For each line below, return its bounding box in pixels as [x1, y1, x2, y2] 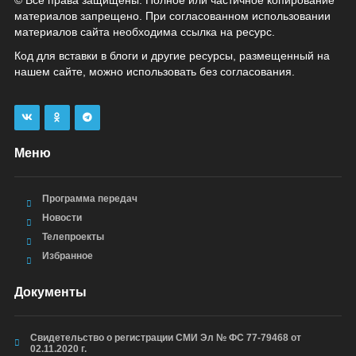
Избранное [41, 250, 93, 261]
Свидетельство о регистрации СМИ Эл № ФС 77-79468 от [29, 332, 301, 343]
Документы [14, 285, 87, 299]
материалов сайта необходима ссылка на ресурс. [14, 25, 275, 38]
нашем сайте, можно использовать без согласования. [14, 65, 295, 78]
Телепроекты [41, 231, 104, 242]
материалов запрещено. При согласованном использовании [14, 10, 331, 22]
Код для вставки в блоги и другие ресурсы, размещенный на [14, 49, 330, 62]
